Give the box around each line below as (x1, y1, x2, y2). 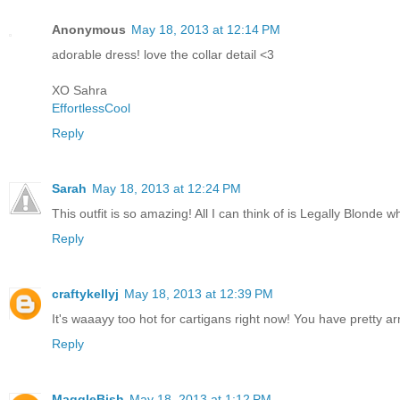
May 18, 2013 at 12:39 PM (124, 286, 273, 301)
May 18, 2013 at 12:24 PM (92, 180, 241, 196)
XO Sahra (52, 82, 107, 97)
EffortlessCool (52, 100, 130, 115)
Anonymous (52, 21, 126, 37)
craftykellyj (52, 286, 119, 301)
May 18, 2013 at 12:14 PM (131, 21, 280, 37)
